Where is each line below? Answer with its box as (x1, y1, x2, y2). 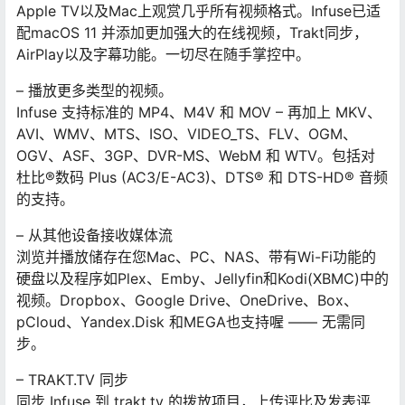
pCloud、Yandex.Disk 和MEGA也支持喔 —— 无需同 (16, 312, 365, 331)
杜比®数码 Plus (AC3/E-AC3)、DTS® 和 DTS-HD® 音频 (16, 167, 388, 186)
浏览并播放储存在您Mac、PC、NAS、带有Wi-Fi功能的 (16, 247, 376, 266)
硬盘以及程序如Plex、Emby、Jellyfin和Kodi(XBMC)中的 (16, 268, 389, 287)
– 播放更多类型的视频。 (16, 80, 173, 99)
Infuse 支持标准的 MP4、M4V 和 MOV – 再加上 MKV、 (16, 102, 381, 121)
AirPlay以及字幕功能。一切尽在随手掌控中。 (16, 44, 310, 63)
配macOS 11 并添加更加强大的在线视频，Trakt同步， (16, 23, 368, 42)
